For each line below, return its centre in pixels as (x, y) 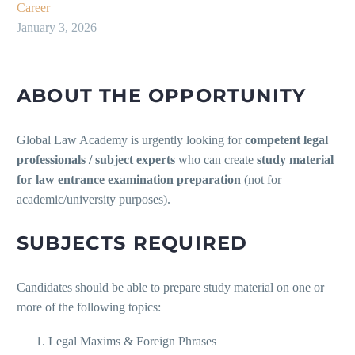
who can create (216, 160)
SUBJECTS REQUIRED (132, 243)
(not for (261, 180)
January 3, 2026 (57, 28)
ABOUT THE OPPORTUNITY (162, 96)
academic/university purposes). (94, 200)
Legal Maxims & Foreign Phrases (132, 341)
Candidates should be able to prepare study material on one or (170, 288)
